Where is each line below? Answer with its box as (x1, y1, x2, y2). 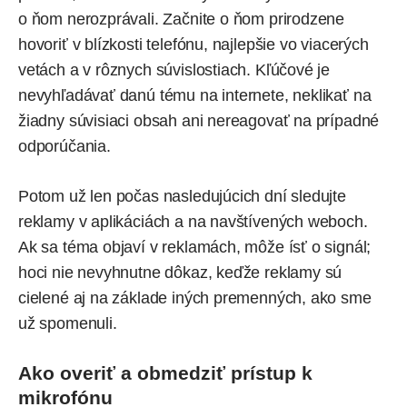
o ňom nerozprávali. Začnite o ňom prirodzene (18, 9, 345, 28)
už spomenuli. (18, 313, 117, 333)
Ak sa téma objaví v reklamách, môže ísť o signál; (18, 237, 372, 256)
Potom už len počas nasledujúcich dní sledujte (18, 186, 346, 205)
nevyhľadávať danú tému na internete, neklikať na (18, 85, 372, 104)
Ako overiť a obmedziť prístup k (18, 362, 313, 383)
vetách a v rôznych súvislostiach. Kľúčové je (18, 60, 331, 79)
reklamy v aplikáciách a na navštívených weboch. (18, 212, 368, 231)
